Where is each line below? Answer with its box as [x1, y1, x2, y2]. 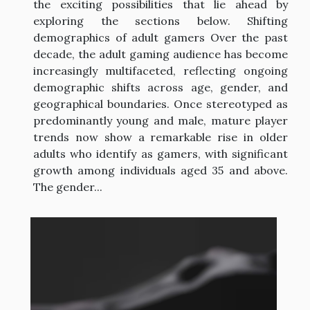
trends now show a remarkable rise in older [33, 130, 288, 145]
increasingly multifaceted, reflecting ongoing [33, 64, 288, 78]
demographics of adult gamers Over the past [33, 30, 288, 45]
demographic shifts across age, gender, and [33, 80, 288, 95]
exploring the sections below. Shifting [33, 14, 288, 28]
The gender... [33, 180, 102, 194]
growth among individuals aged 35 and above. [33, 163, 288, 178]
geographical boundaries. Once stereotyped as [33, 97, 288, 111]
